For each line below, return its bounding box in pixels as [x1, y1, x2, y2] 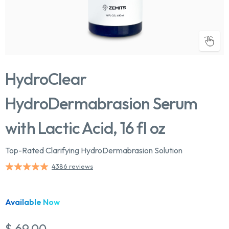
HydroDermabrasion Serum [5, 93, 198, 113]
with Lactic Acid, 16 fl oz [5, 118, 166, 138]
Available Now [5, 197, 60, 207]
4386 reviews [52, 162, 93, 170]
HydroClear [5, 68, 86, 89]
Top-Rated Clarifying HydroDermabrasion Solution [5, 145, 182, 155]
